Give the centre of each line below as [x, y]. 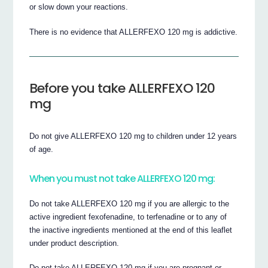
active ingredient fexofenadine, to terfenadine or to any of [128, 217]
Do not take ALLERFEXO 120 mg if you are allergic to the [130, 203]
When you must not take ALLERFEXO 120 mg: [122, 178]
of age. [42, 149]
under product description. [74, 243]
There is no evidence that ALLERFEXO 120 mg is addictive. [134, 32]
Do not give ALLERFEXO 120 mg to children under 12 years [133, 136]
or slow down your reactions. [79, 7]
